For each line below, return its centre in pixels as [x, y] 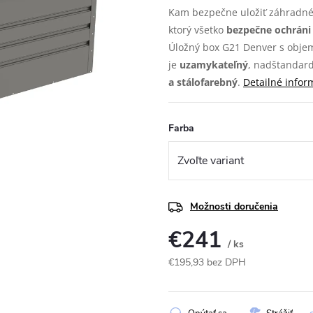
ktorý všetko [197, 30]
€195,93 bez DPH [207, 263]
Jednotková [192, 277]
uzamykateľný [214, 65]
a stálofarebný [203, 82]
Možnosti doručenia [234, 207]
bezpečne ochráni [269, 30]
